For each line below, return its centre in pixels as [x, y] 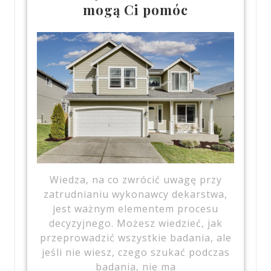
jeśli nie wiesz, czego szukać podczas [135, 253]
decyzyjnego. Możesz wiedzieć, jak [135, 224]
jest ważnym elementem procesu [135, 209]
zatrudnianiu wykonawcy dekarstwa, [135, 194]
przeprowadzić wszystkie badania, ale [135, 238]
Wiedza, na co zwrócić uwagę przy [135, 180]
